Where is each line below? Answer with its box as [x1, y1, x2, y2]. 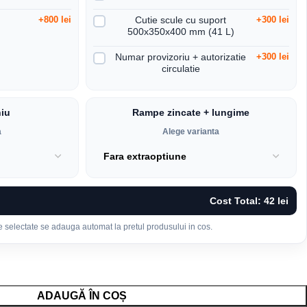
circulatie [161, 63, 200, 75]
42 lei [264, 195, 288, 207]
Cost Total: [210, 195, 264, 207]
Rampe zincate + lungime [132, 107, 250, 119]
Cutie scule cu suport [135, 14, 227, 26]
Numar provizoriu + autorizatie [115, 51, 247, 63]
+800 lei [38, 14, 71, 25]
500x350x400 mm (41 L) [127, 26, 234, 38]
